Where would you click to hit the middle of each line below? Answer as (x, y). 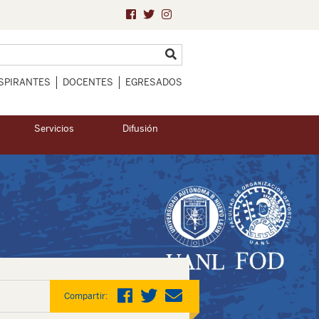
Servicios (54, 129)
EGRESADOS (154, 82)
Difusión (140, 129)
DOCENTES (88, 82)
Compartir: (85, 297)
